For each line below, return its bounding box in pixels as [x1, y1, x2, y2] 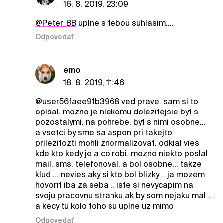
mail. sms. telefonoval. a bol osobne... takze [35, 159, 202, 169]
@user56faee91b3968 [35, 97, 119, 107]
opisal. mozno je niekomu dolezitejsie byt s [35, 107, 198, 117]
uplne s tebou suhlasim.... [76, 18, 174, 28]
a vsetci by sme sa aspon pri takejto [35, 128, 172, 138]
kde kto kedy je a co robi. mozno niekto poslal [35, 149, 208, 159]
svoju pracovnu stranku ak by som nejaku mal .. [35, 191, 212, 201]
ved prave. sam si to [119, 97, 198, 107]
